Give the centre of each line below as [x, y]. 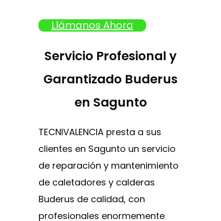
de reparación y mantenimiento [109, 166]
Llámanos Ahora [92, 25]
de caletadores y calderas [97, 183]
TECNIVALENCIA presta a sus [100, 132]
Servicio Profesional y [110, 56]
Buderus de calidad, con [92, 199]
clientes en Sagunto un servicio [107, 149]
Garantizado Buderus [110, 79]
